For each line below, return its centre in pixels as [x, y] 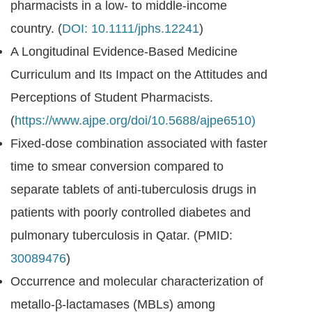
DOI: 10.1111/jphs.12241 [131, 29]
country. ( [36, 29]
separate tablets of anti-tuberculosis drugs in [133, 189]
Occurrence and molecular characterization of [137, 281]
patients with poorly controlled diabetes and [131, 212]
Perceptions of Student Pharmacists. [112, 97]
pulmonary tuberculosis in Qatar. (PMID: [122, 235]
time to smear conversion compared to [117, 166]
